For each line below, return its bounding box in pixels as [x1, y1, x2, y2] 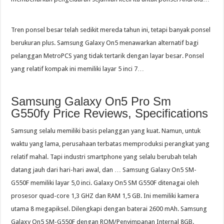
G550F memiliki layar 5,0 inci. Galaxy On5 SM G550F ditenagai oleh [11, 179, 199, 187]
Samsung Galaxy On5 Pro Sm [11, 94, 171, 108]
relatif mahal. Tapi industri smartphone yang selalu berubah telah [11, 153, 197, 161]
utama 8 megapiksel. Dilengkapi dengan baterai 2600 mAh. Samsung [11, 205, 207, 213]
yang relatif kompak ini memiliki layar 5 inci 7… [11, 65, 144, 73]
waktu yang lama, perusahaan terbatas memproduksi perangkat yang [11, 140, 210, 148]
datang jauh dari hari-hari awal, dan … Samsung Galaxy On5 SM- [11, 166, 197, 174]
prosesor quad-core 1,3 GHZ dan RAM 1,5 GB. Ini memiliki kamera [11, 192, 199, 200]
